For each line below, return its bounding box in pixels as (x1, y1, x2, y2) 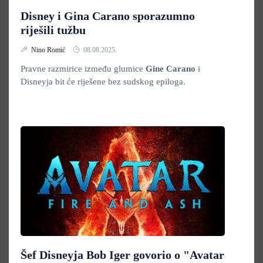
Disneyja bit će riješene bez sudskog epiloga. (21, 77, 186, 86)
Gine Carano (146, 64, 198, 73)
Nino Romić (31, 46, 67, 54)
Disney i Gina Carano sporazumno (21, 9, 195, 22)
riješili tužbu (21, 23, 86, 36)
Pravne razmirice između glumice (21, 64, 146, 73)
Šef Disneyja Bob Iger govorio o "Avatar (21, 248, 224, 261)
